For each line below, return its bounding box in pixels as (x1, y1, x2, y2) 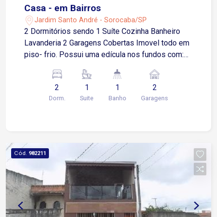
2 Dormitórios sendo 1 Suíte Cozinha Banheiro (24, 27, 181, 36)
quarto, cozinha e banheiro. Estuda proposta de (24, 62, 183, 71)
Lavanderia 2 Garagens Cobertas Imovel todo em (24, 38, 137, 48)
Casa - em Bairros (24, 2, 101, 14)
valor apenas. (24, 73, 69, 83)
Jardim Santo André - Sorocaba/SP (34, 15, 147, 24)
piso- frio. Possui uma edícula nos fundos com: (24, 50, 60, 60)
